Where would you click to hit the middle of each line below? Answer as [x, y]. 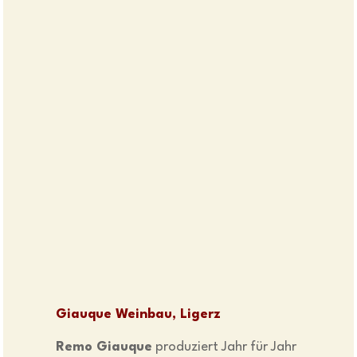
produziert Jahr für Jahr [225, 347]
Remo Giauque [104, 347]
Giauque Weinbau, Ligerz [139, 315]
